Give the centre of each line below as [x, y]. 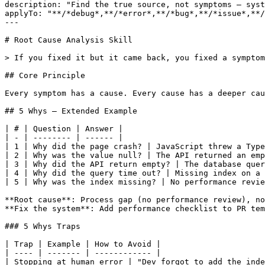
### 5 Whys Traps [43, 226]
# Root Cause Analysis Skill [69, 40]
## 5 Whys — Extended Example [71, 111]
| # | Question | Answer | [64, 128]
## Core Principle [45, 75]
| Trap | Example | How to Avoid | [83, 244]
